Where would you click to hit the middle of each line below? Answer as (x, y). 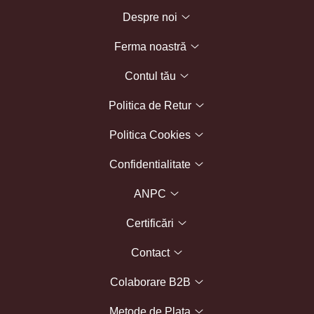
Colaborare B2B (151, 282)
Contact (151, 252)
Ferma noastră (151, 46)
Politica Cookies (151, 135)
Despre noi (151, 17)
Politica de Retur (151, 105)
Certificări (151, 223)
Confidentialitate (151, 164)
